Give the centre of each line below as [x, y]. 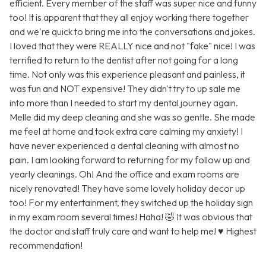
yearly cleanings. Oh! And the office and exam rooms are [124, 174]
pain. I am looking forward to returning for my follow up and [130, 160]
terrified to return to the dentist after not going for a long [124, 60]
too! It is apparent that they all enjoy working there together [129, 18]
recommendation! [46, 246]
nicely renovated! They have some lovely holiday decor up [127, 189]
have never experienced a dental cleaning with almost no [124, 146]
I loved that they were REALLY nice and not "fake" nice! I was [132, 46]
